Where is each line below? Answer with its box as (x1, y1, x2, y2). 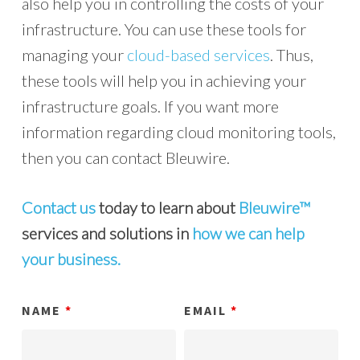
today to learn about (95, 198, 239, 217)
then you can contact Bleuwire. (21, 148, 230, 167)
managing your (21, 45, 127, 64)
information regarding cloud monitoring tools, (21, 122, 336, 141)
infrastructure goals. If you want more (21, 96, 279, 116)
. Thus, (269, 45, 313, 64)
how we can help (191, 223, 305, 243)
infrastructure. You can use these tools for (21, 19, 306, 39)
